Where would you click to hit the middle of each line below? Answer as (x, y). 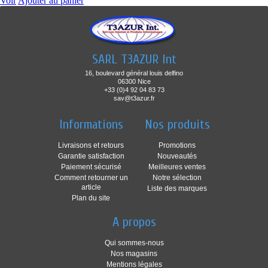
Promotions (177, 145)
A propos (134, 222)
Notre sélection (177, 178)
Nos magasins (134, 254)
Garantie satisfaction (91, 156)
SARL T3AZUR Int (134, 59)
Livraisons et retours (91, 145)
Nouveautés (177, 156)
